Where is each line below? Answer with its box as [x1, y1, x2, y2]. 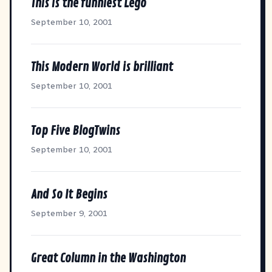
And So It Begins [31, 186, 107, 202]
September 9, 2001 [31, 208, 107, 219]
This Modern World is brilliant [31, 59, 173, 75]
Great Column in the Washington [31, 250, 186, 266]
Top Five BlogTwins [31, 123, 120, 138]
